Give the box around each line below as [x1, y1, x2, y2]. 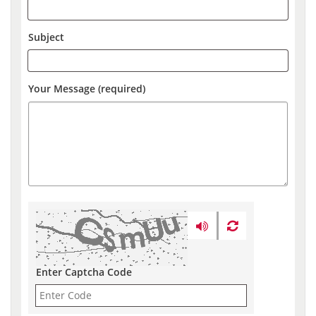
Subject [28, 30, 65, 44]
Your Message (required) [28, 81, 146, 95]
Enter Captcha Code [36, 265, 133, 279]
